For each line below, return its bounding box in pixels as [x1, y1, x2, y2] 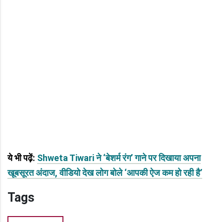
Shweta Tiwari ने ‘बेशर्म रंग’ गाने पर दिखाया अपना [37, 152, 201, 163]
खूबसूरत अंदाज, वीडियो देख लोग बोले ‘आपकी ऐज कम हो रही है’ [7, 167, 202, 178]
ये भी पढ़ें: [7, 152, 37, 163]
